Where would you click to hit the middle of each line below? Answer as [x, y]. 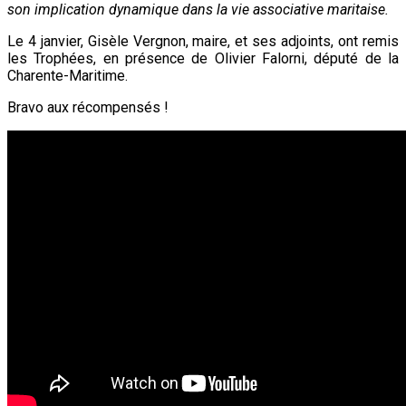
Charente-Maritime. [68, 76]
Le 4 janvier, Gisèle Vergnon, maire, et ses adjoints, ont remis [203, 42]
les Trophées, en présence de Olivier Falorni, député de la [203, 59]
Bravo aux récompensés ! [88, 108]
